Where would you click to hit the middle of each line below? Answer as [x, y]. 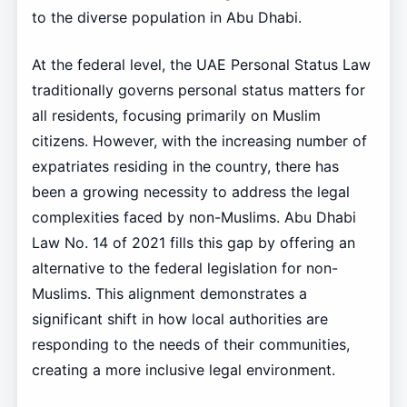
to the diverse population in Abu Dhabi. [166, 17]
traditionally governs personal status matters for [198, 89]
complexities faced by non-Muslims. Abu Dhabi [194, 217]
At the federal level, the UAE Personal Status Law [201, 64]
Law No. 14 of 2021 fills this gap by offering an [193, 242]
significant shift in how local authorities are [179, 318]
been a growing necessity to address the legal [190, 191]
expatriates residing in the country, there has [185, 166]
